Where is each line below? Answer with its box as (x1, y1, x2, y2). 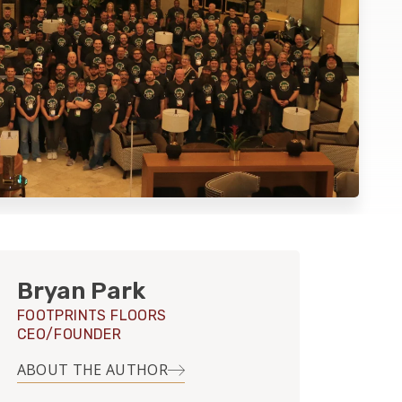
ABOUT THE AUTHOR (16, 360, 168, 380)
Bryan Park (16, 277, 145, 306)
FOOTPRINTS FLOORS (16, 307, 167, 325)
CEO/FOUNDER (16, 326, 122, 344)
